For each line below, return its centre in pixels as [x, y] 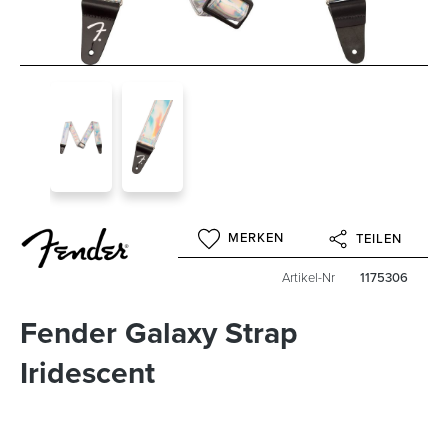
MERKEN [256, 238]
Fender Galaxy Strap [159, 333]
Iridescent [87, 373]
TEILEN [378, 239]
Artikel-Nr [308, 278]
